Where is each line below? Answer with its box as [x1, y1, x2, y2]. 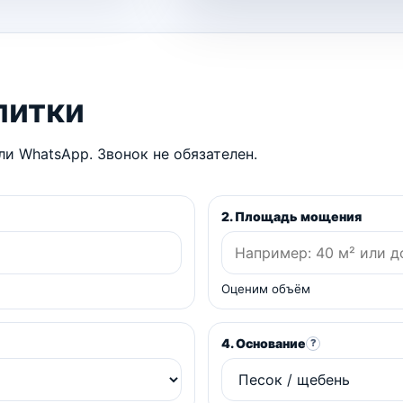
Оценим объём [221, 282, 310, 297]
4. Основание [221, 336, 306, 352]
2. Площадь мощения [221, 209, 362, 225]
